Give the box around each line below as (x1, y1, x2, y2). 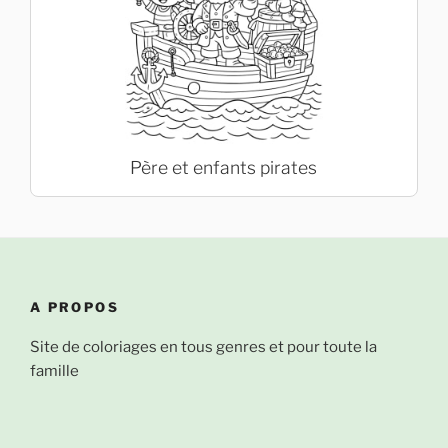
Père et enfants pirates (129, 156, 317, 178)
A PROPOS (30, 298, 119, 315)
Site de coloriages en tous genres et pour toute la (30, 338, 377, 356)
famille (30, 362, 79, 380)
